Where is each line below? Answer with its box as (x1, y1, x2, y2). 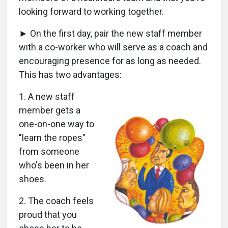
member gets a (19, 104, 80, 116)
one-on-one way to (19, 118, 94, 129)
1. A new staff (19, 91, 75, 102)
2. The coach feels (19, 195, 94, 206)
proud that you (19, 209, 77, 220)
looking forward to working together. (19, 6, 164, 17)
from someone (19, 146, 79, 157)
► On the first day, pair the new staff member (19, 27, 202, 39)
